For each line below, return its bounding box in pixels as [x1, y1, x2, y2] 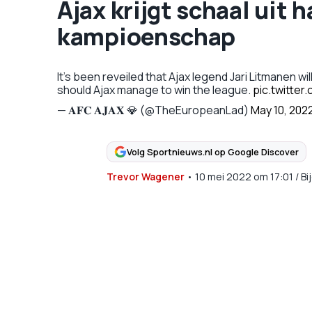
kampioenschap [57, 20, 236, 52]
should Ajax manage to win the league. [57, 82, 253, 97]
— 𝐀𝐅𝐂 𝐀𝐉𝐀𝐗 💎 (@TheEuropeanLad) [57, 102, 251, 118]
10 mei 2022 [194, 170, 251, 183]
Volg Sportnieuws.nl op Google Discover [126, 145, 299, 158]
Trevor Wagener [106, 170, 185, 183]
